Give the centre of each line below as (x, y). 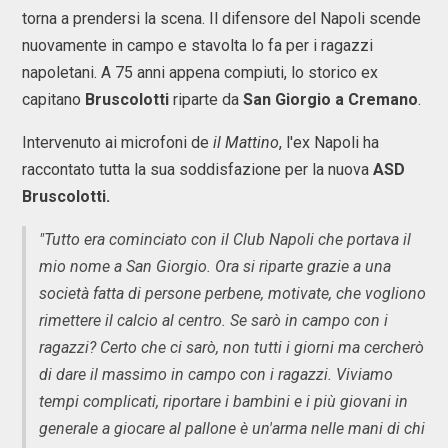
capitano (53, 99)
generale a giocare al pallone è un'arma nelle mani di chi (232, 428)
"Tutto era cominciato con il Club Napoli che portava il (225, 239)
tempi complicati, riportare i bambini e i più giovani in (223, 401)
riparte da (206, 99)
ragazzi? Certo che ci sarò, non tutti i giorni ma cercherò (231, 347)
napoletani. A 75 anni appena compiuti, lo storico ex (200, 72)
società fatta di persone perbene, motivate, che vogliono (232, 293)
